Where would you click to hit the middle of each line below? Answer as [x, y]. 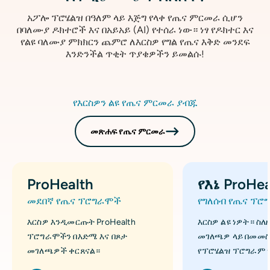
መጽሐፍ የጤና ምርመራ [128, 131]
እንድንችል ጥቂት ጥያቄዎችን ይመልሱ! [135, 54]
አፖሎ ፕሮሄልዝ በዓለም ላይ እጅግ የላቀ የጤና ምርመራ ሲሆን [135, 18]
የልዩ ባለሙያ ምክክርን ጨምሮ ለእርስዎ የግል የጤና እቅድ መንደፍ [135, 42]
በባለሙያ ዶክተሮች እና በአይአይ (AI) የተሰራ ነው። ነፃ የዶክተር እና [135, 30]
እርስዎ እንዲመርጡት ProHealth [81, 222]
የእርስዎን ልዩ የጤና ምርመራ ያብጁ [135, 103]
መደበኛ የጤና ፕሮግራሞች [74, 201]
